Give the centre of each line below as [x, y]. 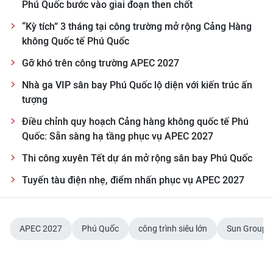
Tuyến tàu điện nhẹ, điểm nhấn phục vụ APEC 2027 [133, 180]
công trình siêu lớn [173, 229]
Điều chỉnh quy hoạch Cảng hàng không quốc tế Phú [135, 122]
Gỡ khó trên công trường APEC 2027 [101, 63]
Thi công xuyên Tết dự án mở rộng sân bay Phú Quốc [137, 158]
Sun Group [247, 229]
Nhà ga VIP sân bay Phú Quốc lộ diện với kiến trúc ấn [137, 85]
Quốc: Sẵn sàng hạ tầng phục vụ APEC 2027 [118, 136]
